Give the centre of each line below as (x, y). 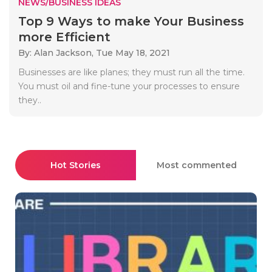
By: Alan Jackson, (57, 53)
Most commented (196, 165)
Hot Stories (76, 165)
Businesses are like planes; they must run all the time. (131, 72)
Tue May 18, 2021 (133, 53)
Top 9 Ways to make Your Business (131, 21)
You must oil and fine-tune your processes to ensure (129, 86)
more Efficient (64, 37)
